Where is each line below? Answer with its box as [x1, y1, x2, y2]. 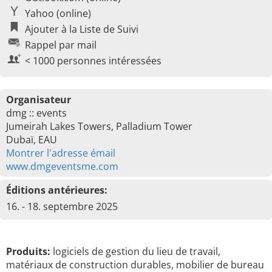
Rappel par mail [25, 38, 97, 52]
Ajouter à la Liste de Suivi [25, 22, 138, 36]
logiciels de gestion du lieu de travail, [50, 245, 220, 258]
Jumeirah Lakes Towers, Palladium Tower [6, 120, 192, 133]
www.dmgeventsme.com [6, 160, 118, 173]
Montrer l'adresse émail [6, 146, 115, 160]
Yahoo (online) [25, 7, 91, 20]
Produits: [6, 245, 50, 258]
